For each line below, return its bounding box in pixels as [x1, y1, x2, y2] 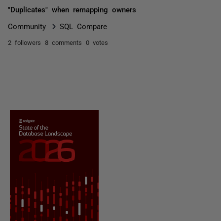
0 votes [86, 39, 108, 45]
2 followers [8, 39, 41, 45]
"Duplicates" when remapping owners [8, 5, 136, 13]
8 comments [45, 39, 82, 45]
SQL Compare [60, 22, 107, 30]
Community [8, 22, 46, 30]
